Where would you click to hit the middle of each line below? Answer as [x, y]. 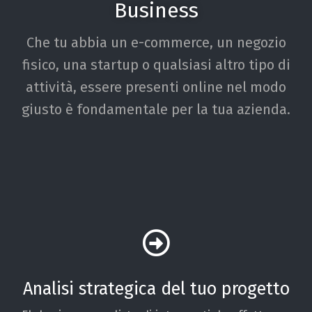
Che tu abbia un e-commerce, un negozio [156, 42]
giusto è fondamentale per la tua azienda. [156, 109]
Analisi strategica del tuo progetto [156, 289]
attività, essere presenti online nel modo [156, 87]
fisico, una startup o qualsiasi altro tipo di [156, 64]
